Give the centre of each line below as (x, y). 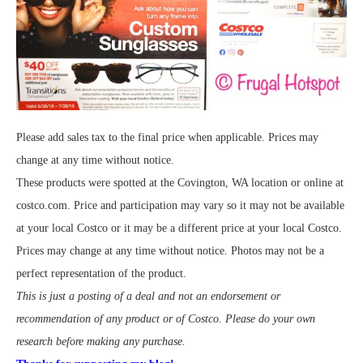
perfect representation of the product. (101, 273)
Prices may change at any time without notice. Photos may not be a (170, 250)
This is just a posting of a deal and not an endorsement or (148, 296)
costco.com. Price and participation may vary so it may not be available (180, 205)
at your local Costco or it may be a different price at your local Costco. (179, 228)
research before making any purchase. (101, 341)
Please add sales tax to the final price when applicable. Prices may (167, 137)
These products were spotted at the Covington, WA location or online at (180, 182)
